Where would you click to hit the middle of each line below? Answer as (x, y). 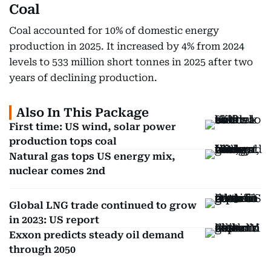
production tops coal (63, 141)
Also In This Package (83, 113)
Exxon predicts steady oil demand (96, 235)
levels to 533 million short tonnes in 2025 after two (131, 62)
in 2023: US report (54, 220)
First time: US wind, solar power (93, 127)
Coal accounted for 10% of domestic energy (114, 31)
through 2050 (42, 250)
